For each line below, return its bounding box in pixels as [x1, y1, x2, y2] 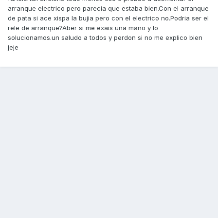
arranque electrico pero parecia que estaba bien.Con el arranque [8, 4, 209, 13]
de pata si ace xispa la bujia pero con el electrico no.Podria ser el [8, 14, 209, 22]
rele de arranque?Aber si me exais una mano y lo [8, 24, 158, 32]
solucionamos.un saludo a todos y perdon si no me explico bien [8, 34, 202, 42]
